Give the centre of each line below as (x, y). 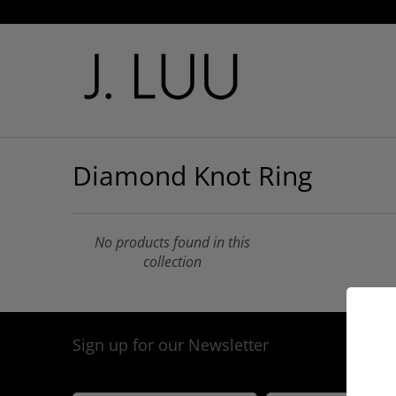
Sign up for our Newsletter (171, 345)
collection (172, 262)
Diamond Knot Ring (192, 175)
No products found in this (172, 242)
